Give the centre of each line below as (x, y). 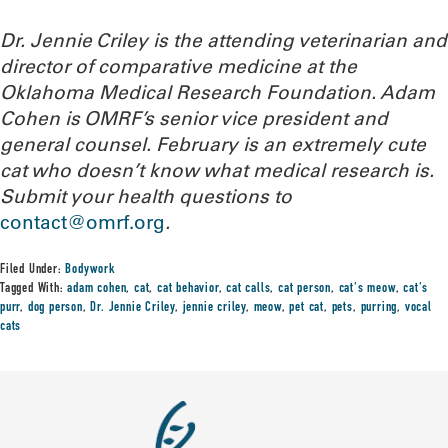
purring (379, 308)
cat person (305, 289)
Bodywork (90, 270)
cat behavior (188, 289)
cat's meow (367, 289)
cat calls (248, 289)
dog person (55, 308)
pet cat (307, 308)
